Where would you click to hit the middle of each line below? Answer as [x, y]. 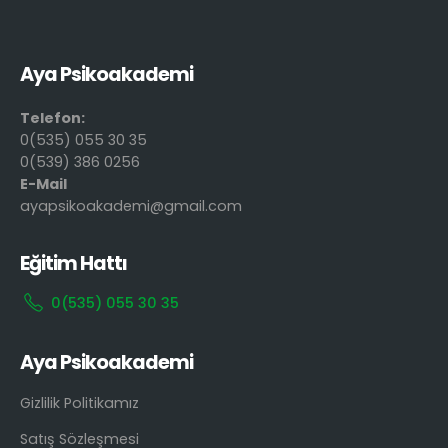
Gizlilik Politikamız [79, 403]
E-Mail [43, 184]
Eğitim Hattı [74, 264]
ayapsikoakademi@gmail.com [131, 206]
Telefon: [54, 118]
